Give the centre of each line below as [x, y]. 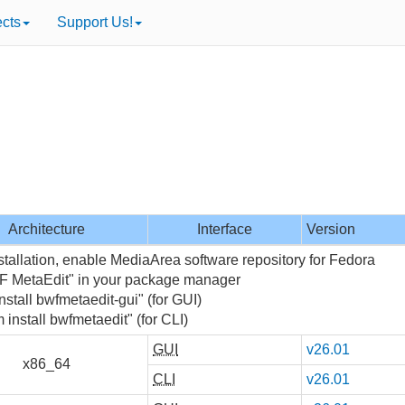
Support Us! [95, 22]
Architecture [46, 229]
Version [331, 229]
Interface [225, 229]
